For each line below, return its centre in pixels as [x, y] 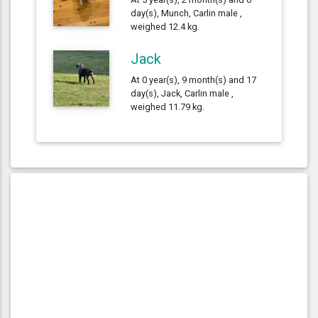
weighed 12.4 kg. [165, 26]
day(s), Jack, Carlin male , [182, 93]
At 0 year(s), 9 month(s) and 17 [194, 79]
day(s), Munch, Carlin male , [187, 13]
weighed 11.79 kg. [168, 106]
